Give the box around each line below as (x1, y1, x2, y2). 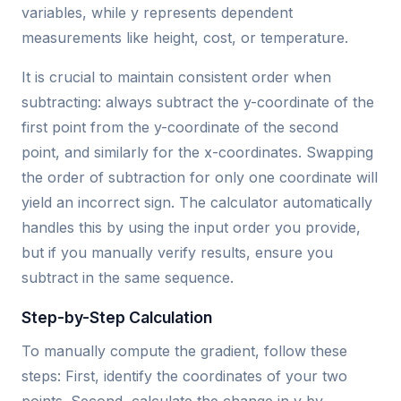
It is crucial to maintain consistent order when (21, 68, 331, 87)
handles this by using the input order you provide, (21, 218, 361, 237)
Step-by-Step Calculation (21, 308, 212, 328)
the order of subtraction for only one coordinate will (21, 168, 378, 187)
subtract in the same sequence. (21, 269, 234, 287)
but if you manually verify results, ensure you (21, 243, 333, 262)
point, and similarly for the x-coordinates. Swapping (21, 143, 373, 162)
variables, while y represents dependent (21, 4, 293, 22)
